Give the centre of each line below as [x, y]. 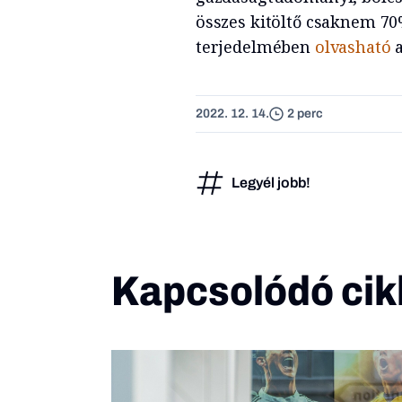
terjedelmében [255, 46]
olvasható [353, 46]
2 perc [305, 114]
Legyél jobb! [271, 182]
